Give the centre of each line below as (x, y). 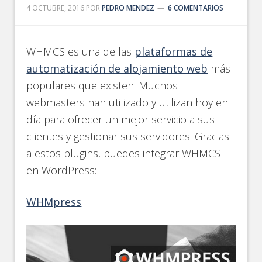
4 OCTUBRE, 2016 (56, 8)
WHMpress (54, 202)
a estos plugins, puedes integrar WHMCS (124, 153)
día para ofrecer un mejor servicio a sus (121, 119)
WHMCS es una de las (81, 51)
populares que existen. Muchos (102, 85)
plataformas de (174, 51)
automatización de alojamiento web (117, 68)
